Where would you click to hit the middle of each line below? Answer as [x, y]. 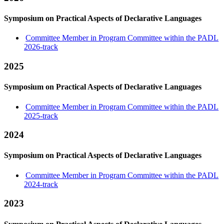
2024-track [41, 184]
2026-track [41, 47]
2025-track [41, 115]
